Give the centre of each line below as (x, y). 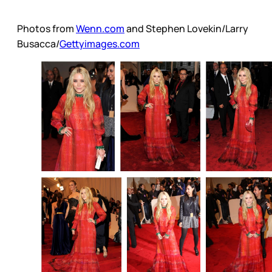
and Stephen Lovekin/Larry (186, 29)
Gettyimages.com (100, 44)
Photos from (46, 29)
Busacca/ (38, 44)
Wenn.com (100, 29)
